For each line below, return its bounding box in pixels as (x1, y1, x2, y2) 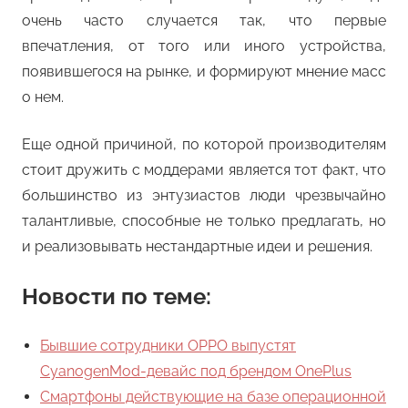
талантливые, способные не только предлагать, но (22, 212, 386, 230)
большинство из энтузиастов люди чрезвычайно (22, 187, 386, 205)
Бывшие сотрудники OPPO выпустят (40, 337, 296, 355)
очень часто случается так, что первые (22, 12, 386, 30)
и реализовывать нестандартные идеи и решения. (22, 238, 372, 256)
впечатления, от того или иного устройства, (22, 37, 386, 56)
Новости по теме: (22, 283, 211, 311)
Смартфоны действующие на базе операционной (40, 388, 386, 406)
